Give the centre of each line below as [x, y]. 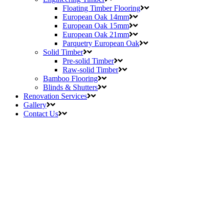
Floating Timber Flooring [101, 8]
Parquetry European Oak [101, 43]
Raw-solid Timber [90, 70]
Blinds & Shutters [70, 87]
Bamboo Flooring [70, 78]
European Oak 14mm [96, 17]
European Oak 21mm [96, 34]
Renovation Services [55, 96]
